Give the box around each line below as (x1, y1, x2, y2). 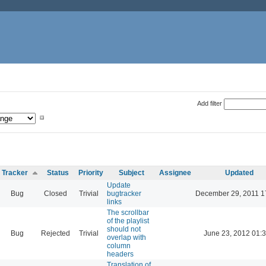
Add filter (197, 99, 222, 107)
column (107, 241, 131, 250)
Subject (118, 168, 144, 177)
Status (47, 168, 69, 177)
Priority (78, 168, 103, 177)
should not (107, 224, 141, 233)
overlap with (107, 233, 146, 242)
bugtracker (107, 189, 141, 198)
